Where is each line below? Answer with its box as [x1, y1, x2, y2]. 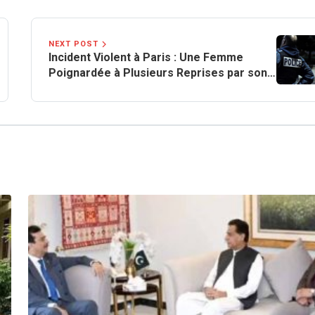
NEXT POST [49, 39, 98, 49]
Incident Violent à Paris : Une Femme [49, 51, 243, 65]
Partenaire [49, 82, 106, 96]
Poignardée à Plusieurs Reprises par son [49, 66, 267, 80]
